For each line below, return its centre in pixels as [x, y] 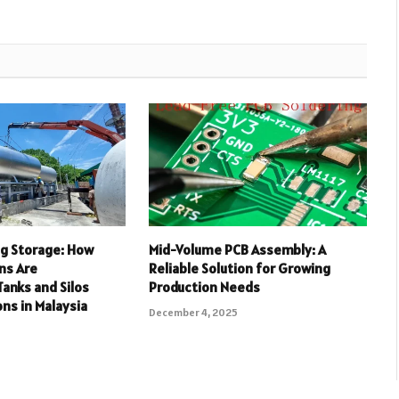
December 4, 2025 [193, 313]
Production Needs [204, 287]
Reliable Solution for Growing [239, 269]
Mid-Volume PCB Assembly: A [237, 250]
